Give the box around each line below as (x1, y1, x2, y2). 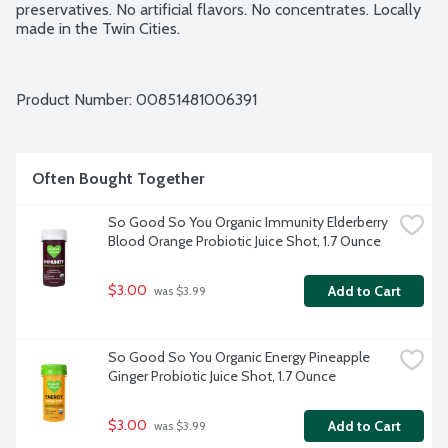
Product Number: (16, 90, 136, 110)
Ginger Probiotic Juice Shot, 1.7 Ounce (108, 367, 336, 386)
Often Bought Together (32, 169, 204, 189)
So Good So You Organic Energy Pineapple (108, 348, 370, 367)
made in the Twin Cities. (16, 19, 180, 39)
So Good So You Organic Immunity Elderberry (108, 213, 388, 232)
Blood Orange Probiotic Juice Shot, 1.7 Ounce (108, 232, 381, 251)
